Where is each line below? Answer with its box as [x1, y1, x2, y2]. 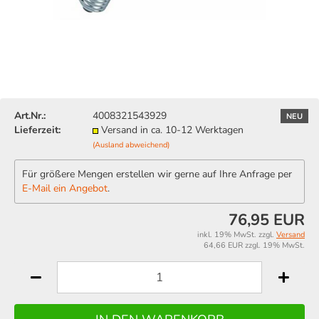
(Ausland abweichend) [93, 140, 169, 150]
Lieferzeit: [14, 123, 61, 137]
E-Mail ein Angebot [22, 182, 108, 195]
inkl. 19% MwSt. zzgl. [197, 229, 276, 240]
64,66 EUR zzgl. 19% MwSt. [204, 240, 305, 251]
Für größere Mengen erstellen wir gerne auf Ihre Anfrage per [22, 167, 292, 181]
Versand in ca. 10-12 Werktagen [101, 123, 244, 137]
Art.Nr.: [14, 109, 46, 122]
